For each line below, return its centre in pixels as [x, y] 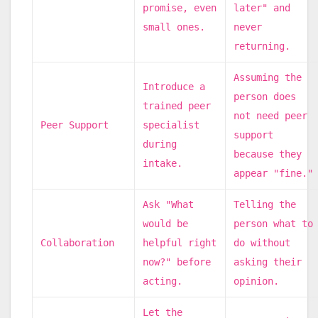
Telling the [265, 204]
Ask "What [169, 204]
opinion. [257, 281]
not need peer [271, 115]
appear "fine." [274, 173]
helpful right [180, 242]
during [160, 144]
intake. [163, 163]
